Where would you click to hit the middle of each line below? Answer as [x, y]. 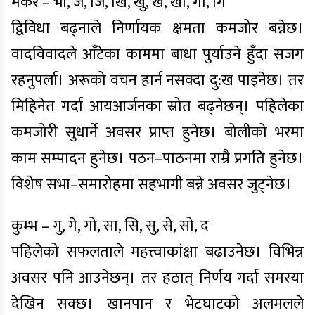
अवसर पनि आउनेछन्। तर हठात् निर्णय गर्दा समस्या [157, 278]
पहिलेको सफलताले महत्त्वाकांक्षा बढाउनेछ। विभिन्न [157, 252]
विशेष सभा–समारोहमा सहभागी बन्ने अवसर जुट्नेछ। [152, 185]
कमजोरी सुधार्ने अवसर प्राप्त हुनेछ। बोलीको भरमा [157, 133]
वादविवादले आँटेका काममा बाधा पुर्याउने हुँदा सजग [157, 54]
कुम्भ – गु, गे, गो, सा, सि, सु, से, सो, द [110, 226]
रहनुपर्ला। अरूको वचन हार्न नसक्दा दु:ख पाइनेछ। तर [157, 81]
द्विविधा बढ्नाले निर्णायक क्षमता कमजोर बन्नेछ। [157, 28]
